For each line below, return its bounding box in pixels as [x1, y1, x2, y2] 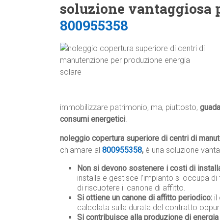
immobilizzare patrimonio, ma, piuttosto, [60, 103, 200, 112]
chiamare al [60, 145, 102, 155]
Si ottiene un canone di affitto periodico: [77, 193, 212, 203]
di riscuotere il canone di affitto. [77, 183, 186, 193]
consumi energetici [60, 114, 125, 124]
